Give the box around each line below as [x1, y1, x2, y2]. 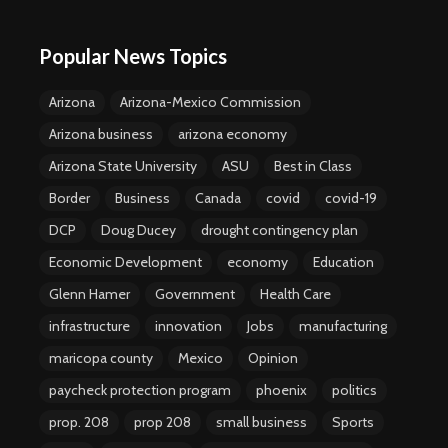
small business [216, 413, 307, 432]
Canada [195, 189, 241, 208]
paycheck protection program [49, 381, 231, 400]
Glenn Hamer [49, 285, 130, 304]
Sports [332, 413, 374, 432]
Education [313, 253, 374, 272]
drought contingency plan [201, 221, 358, 240]
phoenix [256, 381, 307, 400]
